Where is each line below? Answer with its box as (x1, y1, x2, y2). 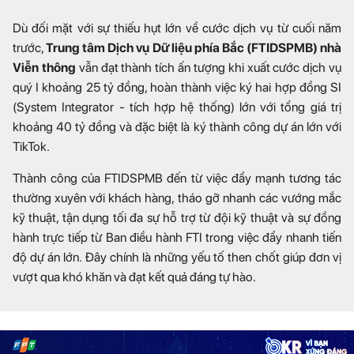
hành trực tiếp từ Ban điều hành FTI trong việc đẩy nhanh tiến (13, 229, 341, 245)
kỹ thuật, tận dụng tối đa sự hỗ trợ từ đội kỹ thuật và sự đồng (13, 209, 341, 225)
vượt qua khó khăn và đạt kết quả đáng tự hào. (13, 269, 256, 284)
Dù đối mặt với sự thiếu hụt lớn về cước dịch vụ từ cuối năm (13, 20, 341, 36)
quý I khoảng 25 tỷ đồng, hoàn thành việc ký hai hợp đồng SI (13, 79, 341, 95)
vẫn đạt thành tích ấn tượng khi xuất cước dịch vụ (75, 59, 342, 75)
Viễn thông (13, 59, 76, 75)
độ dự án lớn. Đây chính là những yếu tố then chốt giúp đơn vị (13, 249, 341, 265)
